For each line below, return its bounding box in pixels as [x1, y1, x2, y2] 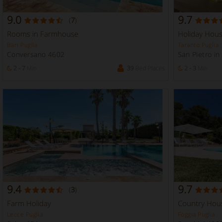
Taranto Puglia [178, 41, 219, 49]
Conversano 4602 [7, 50, 65, 59]
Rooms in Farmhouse [7, 29, 78, 39]
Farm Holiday [7, 198, 51, 208]
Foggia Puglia [178, 210, 215, 219]
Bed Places [134, 64, 165, 72]
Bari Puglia [7, 41, 38, 49]
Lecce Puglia [7, 210, 43, 219]
